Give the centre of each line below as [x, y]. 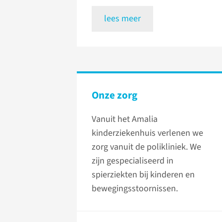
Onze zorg [114, 95]
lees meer [122, 19]
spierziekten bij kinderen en [143, 175]
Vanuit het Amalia [125, 119]
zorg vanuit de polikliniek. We [146, 147]
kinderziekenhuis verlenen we [147, 133]
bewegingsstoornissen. [135, 189]
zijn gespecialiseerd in [133, 161]
